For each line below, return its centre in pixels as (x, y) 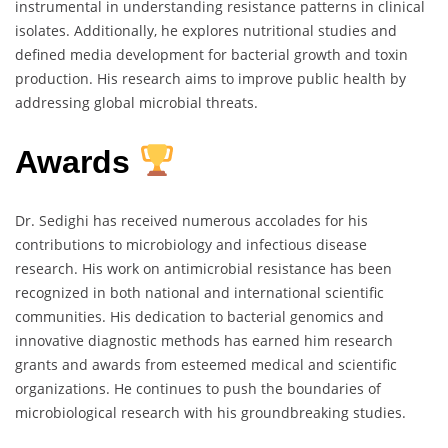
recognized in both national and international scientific (199, 293)
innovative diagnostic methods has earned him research (204, 341)
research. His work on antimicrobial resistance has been (203, 269)
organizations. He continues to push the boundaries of (198, 389)
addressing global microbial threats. (136, 102)
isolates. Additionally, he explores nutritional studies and (206, 30)
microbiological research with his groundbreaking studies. (210, 413)
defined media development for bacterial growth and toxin (211, 54)
